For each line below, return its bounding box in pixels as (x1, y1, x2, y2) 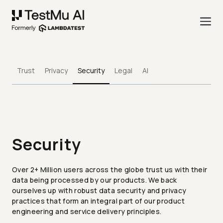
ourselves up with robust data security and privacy (12, 186, 187, 196)
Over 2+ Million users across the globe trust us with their (12, 165, 208, 175)
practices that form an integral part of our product (12, 196, 185, 206)
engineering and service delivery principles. (12, 207, 162, 217)
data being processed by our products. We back (12, 175, 177, 185)
